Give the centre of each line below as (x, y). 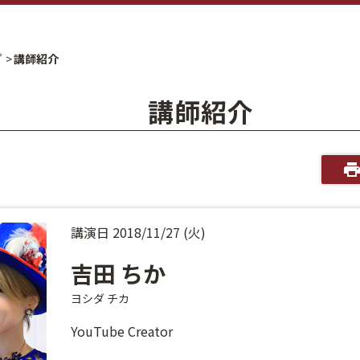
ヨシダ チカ (100, 298)
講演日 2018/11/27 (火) (139, 232)
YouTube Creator (122, 331)
